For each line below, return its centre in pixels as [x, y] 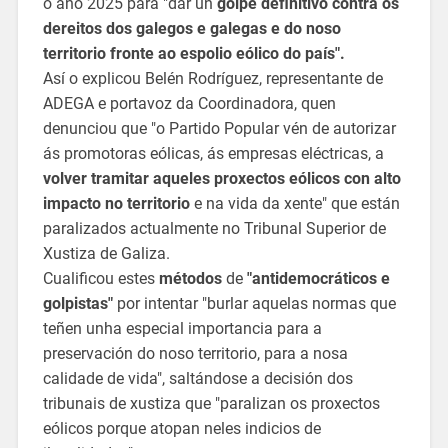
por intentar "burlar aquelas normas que [254, 304]
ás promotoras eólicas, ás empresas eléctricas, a [213, 154]
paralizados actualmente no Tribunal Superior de [214, 229]
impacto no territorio [116, 204]
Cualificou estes [100, 279]
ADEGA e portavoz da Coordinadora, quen [189, 104]
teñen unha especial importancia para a [182, 329]
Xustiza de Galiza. [106, 254]
